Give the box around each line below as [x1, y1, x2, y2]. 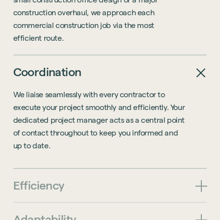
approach [102, 8, 136, 17]
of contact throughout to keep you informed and [13, 129, 178, 137]
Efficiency [13, 179, 64, 192]
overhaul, [57, 8, 89, 17]
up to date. [13, 141, 51, 150]
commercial [13, 21, 54, 30]
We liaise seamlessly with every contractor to [13, 90, 165, 99]
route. [43, 34, 64, 43]
